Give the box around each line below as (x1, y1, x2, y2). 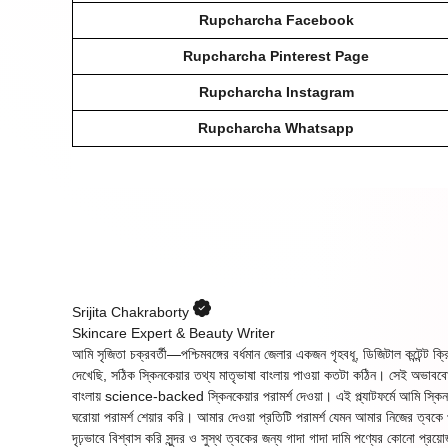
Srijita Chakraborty (72, 304, 193, 321)
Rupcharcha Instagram (198, 84, 354, 101)
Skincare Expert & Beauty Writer (72, 325, 275, 342)
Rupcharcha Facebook (198, 12, 354, 29)
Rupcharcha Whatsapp (198, 120, 354, 137)
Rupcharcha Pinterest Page (183, 48, 369, 65)
